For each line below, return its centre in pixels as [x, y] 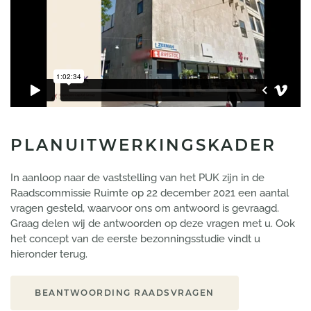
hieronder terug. [50, 254]
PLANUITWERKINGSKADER [143, 145]
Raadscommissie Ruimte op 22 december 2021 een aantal [150, 193]
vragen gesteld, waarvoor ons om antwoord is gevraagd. [145, 208]
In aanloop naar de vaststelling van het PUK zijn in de [137, 177]
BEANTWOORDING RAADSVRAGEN [125, 292]
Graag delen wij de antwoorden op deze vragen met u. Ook [153, 223]
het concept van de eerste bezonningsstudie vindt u [135, 238]
